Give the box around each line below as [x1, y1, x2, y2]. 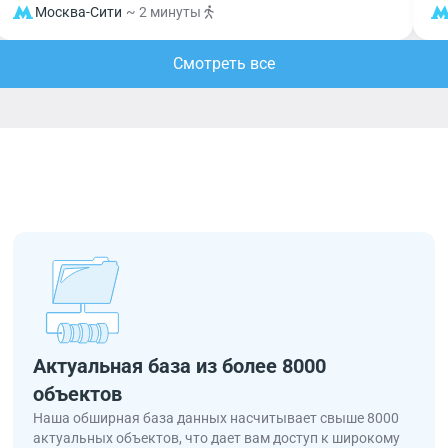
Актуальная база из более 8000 [33, 354, 327, 378]
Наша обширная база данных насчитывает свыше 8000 [33, 410, 400, 426]
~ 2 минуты [125, 4, 201, 20]
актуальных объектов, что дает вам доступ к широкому [33, 430, 401, 446]
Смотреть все [173, 54, 275, 73]
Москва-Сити [34, 4, 122, 20]
